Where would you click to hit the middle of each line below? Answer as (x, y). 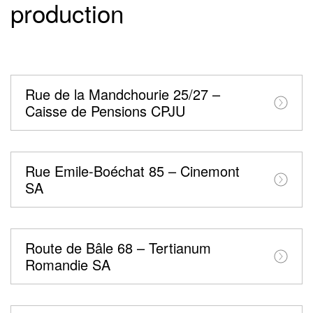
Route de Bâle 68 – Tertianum (118, 248)
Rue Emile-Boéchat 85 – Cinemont (132, 171)
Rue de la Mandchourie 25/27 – (123, 94)
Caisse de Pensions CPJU (105, 111)
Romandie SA (68, 265)
